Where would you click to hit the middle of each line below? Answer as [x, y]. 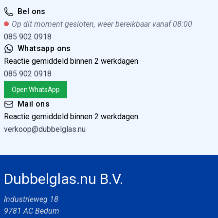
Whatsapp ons [44, 48]
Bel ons [32, 11]
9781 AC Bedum [32, 211]
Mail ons [34, 104]
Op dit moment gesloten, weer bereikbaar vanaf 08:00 [102, 24]
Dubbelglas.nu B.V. [64, 179]
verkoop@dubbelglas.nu [45, 129]
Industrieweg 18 [31, 199]
